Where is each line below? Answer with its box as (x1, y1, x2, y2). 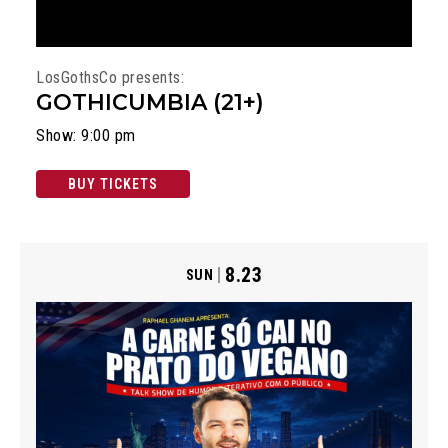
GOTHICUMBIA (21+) (36, 89, 264, 117)
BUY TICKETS (68, 176, 158, 193)
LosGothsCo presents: (36, 68, 184, 88)
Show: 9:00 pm (36, 126, 136, 146)
